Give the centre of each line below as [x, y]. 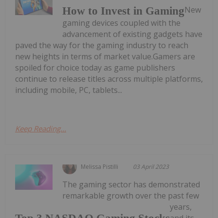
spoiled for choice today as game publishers [95, 68]
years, [181, 207]
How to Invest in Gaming [124, 11]
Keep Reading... [41, 129]
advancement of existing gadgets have [133, 34]
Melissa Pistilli [100, 167]
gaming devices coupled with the [122, 23]
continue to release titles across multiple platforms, [109, 79]
